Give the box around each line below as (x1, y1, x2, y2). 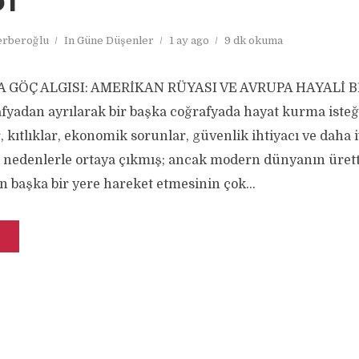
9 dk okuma (224, 34, 283, 46)
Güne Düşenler (77, 34, 154, 46)
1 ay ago (169, 34, 209, 46)
